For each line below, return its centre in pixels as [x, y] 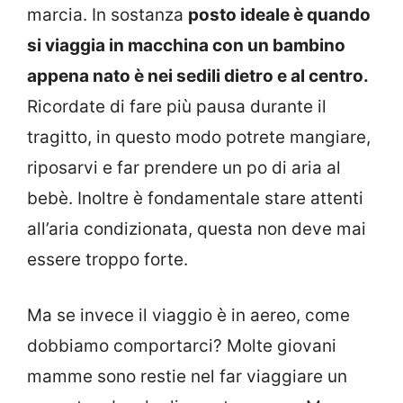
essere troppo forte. [107, 259]
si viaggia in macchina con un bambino [186, 45]
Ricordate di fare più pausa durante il [177, 106]
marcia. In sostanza [107, 14]
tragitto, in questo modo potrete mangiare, [199, 137]
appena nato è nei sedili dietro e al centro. [197, 76]
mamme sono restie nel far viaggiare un [187, 377]
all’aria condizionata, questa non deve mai [197, 228]
